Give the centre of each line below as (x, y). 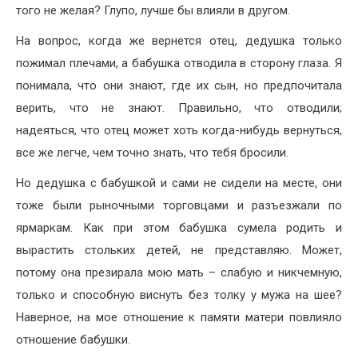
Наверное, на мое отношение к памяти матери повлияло (179, 318)
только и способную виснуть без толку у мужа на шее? (179, 295)
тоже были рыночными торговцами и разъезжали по (179, 206)
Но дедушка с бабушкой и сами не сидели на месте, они (179, 183)
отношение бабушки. (73, 340)
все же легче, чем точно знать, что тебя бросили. (152, 153)
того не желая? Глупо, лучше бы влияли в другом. (153, 11)
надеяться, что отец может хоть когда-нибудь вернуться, (179, 131)
